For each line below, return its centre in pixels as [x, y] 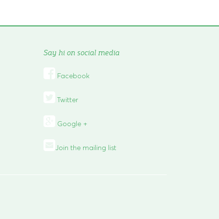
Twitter [66, 99]
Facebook [72, 76]
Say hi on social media [81, 52]
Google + [71, 123]
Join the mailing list [86, 147]
